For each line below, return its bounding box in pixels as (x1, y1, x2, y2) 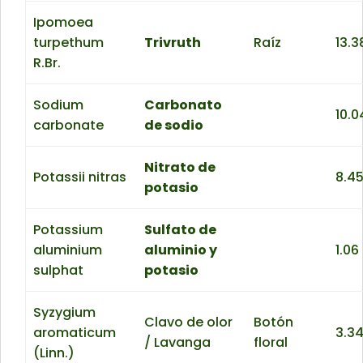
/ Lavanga (144, 333, 211, 352)
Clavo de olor (144, 313, 233, 332)
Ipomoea (33, 13, 94, 32)
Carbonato (144, 96, 223, 115)
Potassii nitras (33, 168, 127, 187)
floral (254, 333, 288, 352)
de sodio (144, 116, 204, 135)
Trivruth (144, 33, 202, 53)
